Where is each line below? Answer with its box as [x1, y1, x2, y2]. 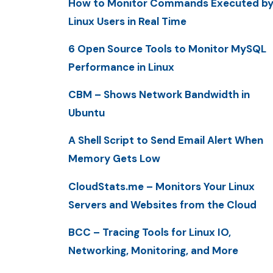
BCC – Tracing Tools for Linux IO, [68, 225, 231, 239]
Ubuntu [68, 106, 105, 120]
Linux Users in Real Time [68, 14, 186, 28]
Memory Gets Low [68, 152, 160, 166]
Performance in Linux [68, 60, 174, 74]
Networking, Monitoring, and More [68, 243, 238, 257]
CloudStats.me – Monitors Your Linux [68, 179, 255, 193]
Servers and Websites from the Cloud [68, 197, 257, 211]
